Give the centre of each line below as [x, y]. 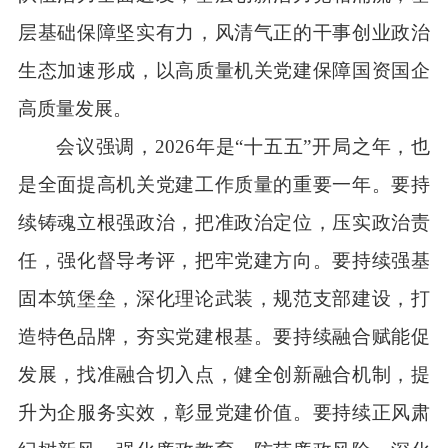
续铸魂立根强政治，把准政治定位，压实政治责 [224, 222]
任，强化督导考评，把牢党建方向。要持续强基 [224, 260]
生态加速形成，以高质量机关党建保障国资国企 [224, 70]
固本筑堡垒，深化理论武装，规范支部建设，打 [224, 298]
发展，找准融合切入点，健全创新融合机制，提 [224, 374]
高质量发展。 [74, 108]
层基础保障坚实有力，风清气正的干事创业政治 [224, 32]
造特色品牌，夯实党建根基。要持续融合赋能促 [224, 336]
